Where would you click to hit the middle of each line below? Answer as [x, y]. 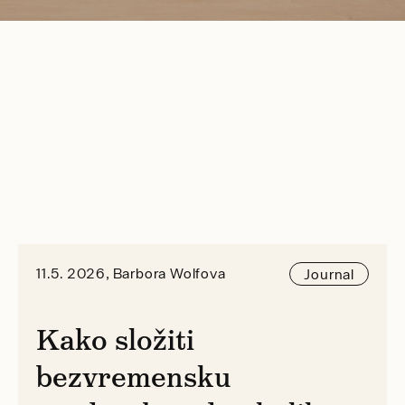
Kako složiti [115, 339]
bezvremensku [133, 377]
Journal [329, 273]
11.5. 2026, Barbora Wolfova [131, 273]
